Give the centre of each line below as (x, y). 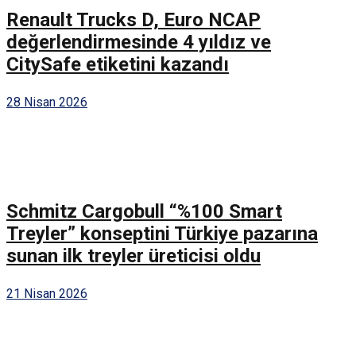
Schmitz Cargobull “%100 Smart (144, 212)
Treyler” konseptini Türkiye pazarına (162, 234)
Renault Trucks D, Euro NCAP (133, 20)
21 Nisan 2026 (47, 294)
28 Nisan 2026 (47, 103)
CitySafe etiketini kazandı (118, 65)
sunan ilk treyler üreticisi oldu (133, 256)
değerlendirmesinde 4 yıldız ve (139, 43)
